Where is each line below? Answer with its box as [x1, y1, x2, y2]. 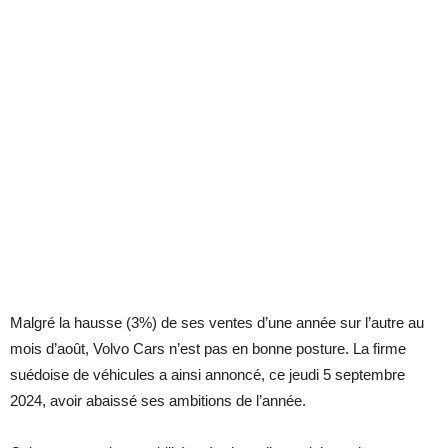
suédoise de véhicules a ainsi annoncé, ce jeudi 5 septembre [10, 366, 405, 384]
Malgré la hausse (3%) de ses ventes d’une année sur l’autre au [10, 314, 424, 332]
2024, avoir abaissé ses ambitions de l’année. [10, 392, 306, 410]
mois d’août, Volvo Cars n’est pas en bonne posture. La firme [10, 340, 406, 358]
